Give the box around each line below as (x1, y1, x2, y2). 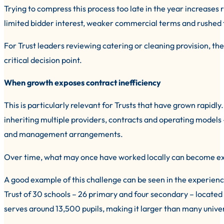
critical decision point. (4, 55, 82, 65)
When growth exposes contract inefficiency (4, 77, 161, 88)
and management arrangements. (4, 129, 123, 139)
